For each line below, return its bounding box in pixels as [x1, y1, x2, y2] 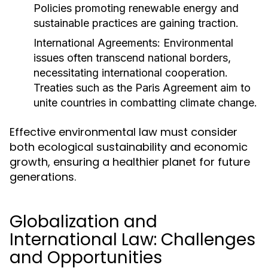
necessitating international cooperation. [33, 66, 228, 79]
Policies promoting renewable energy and [33, 2, 239, 14]
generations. [10, 169, 76, 184]
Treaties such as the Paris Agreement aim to [33, 81, 251, 94]
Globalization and [10, 210, 157, 233]
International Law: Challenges [10, 228, 255, 251]
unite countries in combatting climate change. [33, 96, 257, 109]
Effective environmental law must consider [10, 124, 237, 139]
